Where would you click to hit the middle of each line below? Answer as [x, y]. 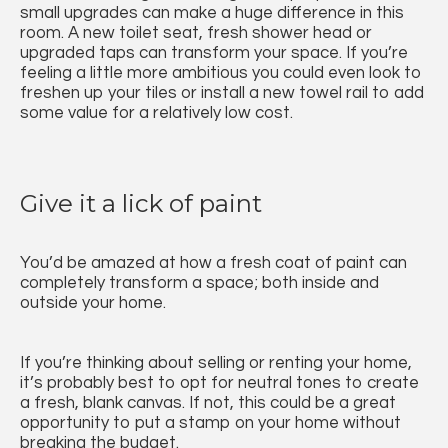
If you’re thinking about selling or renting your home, [216, 362]
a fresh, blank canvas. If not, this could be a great [208, 402]
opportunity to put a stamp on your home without [210, 422]
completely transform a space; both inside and [199, 282]
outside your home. [93, 302]
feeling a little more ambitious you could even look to [221, 72]
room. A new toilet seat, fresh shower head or [196, 32]
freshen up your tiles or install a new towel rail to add [222, 92]
